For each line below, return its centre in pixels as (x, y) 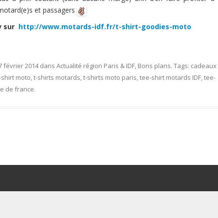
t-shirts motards (57, 77)
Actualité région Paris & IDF (96, 66)
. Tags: (181, 66)
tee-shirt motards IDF (170, 77)
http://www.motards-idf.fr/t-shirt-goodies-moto (104, 27)
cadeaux (204, 66)
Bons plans (154, 66)
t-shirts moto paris (110, 77)
